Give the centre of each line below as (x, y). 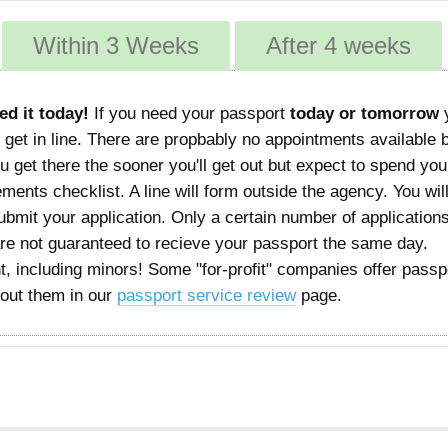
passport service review (206, 295)
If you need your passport (189, 113)
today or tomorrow (364, 113)
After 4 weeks (338, 45)
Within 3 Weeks (116, 45)
